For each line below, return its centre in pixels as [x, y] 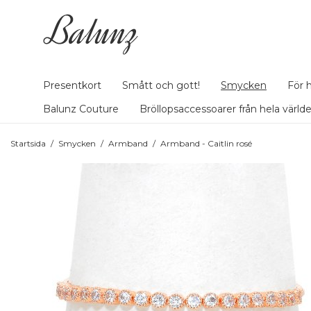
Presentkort [72, 85]
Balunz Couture [81, 109]
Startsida [28, 143]
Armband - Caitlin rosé [206, 143]
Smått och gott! [161, 85]
